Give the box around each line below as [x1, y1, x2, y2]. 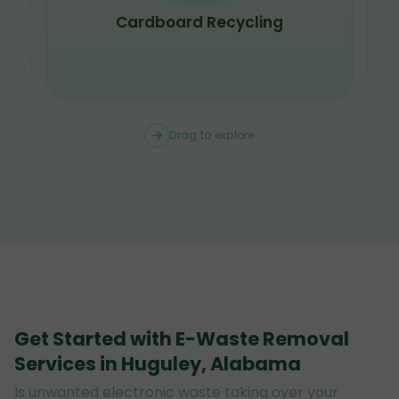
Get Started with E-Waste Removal [14, 325, 349, 352]
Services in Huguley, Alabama [14, 350, 301, 377]
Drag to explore [169, 126, 255, 142]
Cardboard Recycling [116, 12, 283, 34]
